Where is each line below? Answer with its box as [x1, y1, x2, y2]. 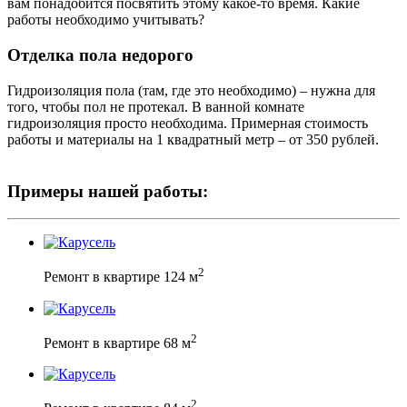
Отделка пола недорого [7, 45, 194, 65]
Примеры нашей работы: [7, 181, 208, 201]
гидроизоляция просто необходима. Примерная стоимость [7, 114, 368, 131]
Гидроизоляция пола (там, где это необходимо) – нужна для [7, 82, 375, 98]
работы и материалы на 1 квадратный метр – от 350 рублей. [7, 131, 379, 147]
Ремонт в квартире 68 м [44, 335, 191, 351]
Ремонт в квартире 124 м [44, 269, 198, 285]
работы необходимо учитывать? [7, 12, 204, 28]
